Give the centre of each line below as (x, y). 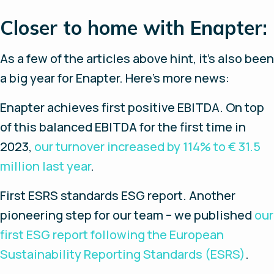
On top (245, 107)
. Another (209, 195)
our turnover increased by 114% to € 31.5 (147, 146)
